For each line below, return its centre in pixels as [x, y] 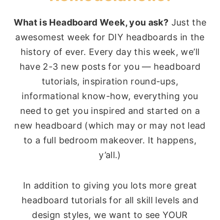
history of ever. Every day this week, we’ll [110, 52]
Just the [188, 23]
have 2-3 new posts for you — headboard [110, 67]
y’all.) [110, 155]
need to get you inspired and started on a [110, 111]
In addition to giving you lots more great [110, 186]
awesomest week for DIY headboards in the [110, 37]
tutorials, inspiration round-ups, [110, 82]
